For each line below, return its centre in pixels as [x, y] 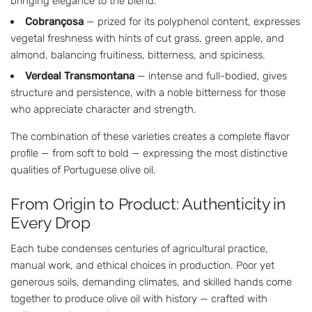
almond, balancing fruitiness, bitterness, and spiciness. [138, 55]
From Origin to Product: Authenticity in [148, 204]
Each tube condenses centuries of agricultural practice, [139, 248]
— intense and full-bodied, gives [211, 76]
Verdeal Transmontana [80, 76]
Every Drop [50, 223]
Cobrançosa [54, 22]
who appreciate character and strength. [103, 110]
